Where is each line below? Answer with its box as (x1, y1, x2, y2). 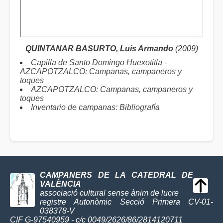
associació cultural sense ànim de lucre (40, 189, 179, 197)
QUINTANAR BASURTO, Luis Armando (25, 44, 173, 53)
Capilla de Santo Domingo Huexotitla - (31, 58, 167, 67)
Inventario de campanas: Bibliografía (31, 103, 160, 111)
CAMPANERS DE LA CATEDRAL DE (40, 171, 193, 179)
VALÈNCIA (40, 180, 81, 188)
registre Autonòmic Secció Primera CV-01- (40, 198, 213, 206)
